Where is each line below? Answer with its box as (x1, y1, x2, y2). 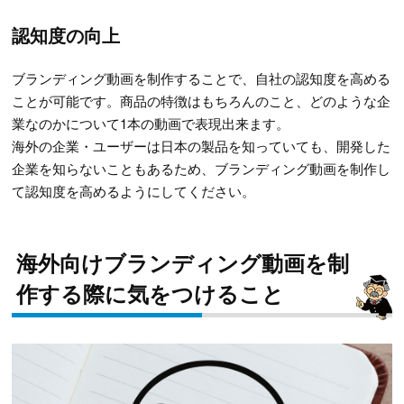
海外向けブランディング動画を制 (15, 246, 349, 278)
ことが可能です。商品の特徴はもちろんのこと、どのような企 (12, 90, 391, 110)
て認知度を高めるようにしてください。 (12, 180, 256, 200)
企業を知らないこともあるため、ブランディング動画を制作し (12, 158, 391, 178)
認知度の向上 (12, 21, 121, 48)
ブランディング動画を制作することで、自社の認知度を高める (12, 68, 391, 87)
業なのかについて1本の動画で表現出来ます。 (12, 113, 290, 133)
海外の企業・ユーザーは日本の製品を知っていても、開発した (12, 135, 391, 155)
